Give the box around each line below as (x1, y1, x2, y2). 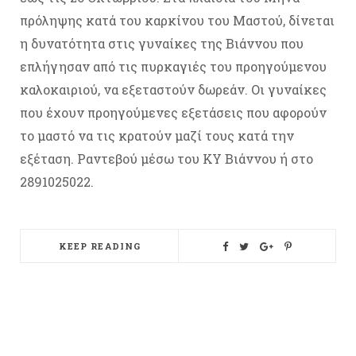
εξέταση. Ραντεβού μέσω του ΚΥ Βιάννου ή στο (20, 150, 313, 167)
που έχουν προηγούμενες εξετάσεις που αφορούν (20, 104, 327, 121)
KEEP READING (58, 240, 141, 252)
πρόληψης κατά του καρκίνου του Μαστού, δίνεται (20, 12, 335, 29)
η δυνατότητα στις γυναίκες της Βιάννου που (20, 35, 304, 52)
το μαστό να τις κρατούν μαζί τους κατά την (20, 127, 294, 144)
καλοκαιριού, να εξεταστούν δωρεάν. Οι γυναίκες (20, 81, 327, 98)
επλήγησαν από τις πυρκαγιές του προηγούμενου (20, 58, 327, 75)
